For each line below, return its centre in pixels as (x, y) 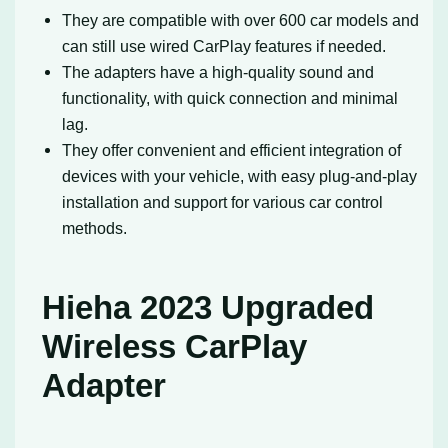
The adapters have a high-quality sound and (218, 71)
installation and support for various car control (223, 201)
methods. (95, 227)
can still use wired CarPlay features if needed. (224, 45)
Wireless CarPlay (175, 346)
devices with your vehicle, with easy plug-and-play (240, 175)
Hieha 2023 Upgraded (208, 307)
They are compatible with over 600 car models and (241, 19)
